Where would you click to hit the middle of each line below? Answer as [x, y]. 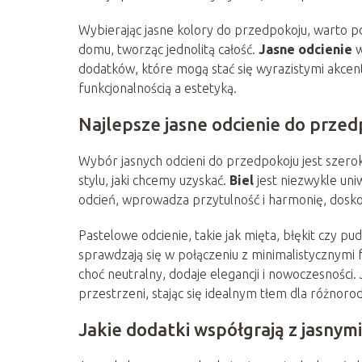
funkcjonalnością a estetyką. [158, 88]
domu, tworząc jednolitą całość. [168, 49]
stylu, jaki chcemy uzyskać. [154, 180]
